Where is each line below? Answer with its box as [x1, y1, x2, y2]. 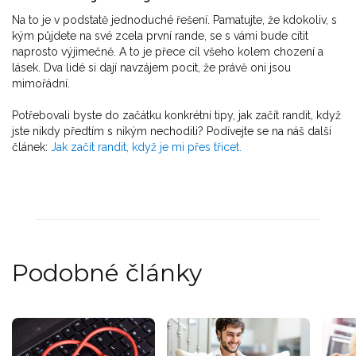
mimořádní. [12, 77, 70, 91]
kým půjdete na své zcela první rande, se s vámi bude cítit [12, 29, 308, 43]
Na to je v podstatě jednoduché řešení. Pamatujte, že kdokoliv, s [12, 14, 337, 27]
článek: [12, 141, 51, 154]
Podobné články [12, 258, 202, 288]
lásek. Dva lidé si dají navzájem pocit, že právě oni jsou [12, 61, 291, 75]
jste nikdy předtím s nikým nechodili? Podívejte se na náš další [12, 125, 331, 138]
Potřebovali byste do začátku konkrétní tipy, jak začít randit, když [12, 109, 341, 122]
